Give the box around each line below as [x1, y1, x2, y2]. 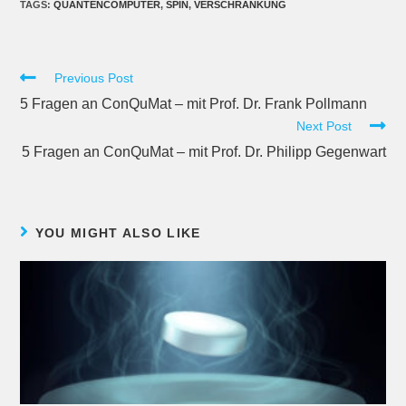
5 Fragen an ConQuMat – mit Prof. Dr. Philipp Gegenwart [21, 144, 386, 160]
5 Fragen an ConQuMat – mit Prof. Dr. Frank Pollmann [20, 96, 368, 112]
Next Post [295, 119, 352, 134]
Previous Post [54, 71, 134, 86]
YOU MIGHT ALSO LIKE [34, 226, 201, 241]
